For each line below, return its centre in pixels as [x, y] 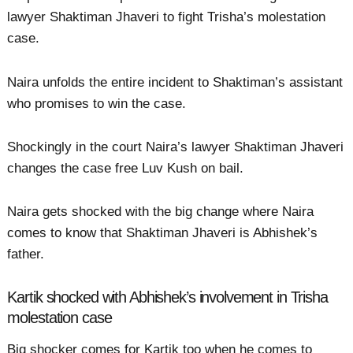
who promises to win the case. [97, 103]
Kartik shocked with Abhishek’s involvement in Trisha [167, 297]
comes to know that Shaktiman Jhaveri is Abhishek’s [163, 232]
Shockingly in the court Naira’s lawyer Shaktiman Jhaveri [176, 147]
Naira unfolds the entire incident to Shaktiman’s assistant [175, 82]
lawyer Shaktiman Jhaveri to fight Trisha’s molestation [167, 17]
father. [26, 254]
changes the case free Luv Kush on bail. [126, 168]
